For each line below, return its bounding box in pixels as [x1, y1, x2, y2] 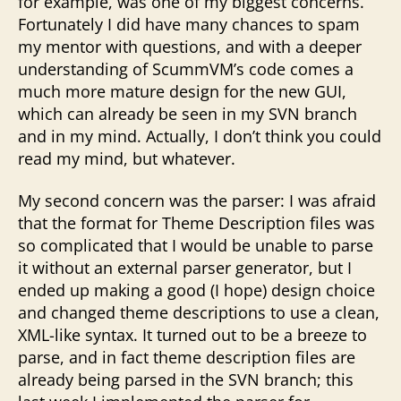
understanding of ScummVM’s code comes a [18, 57, 354, 80]
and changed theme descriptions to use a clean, [18, 302, 380, 323]
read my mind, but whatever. [18, 147, 235, 169]
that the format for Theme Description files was [18, 212, 375, 234]
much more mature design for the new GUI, [18, 80, 346, 102]
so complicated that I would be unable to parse [18, 235, 373, 256]
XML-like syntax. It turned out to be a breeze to [18, 324, 367, 346]
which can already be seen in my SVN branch [18, 102, 357, 124]
